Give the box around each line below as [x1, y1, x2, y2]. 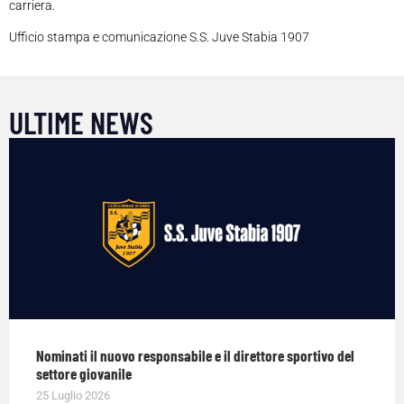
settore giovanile [36, 363, 132, 382]
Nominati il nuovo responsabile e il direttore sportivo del [36, 345, 354, 364]
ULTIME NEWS [9, 104, 153, 142]
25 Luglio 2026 [36, 388, 110, 402]
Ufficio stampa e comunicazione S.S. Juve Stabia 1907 [9, 30, 309, 45]
